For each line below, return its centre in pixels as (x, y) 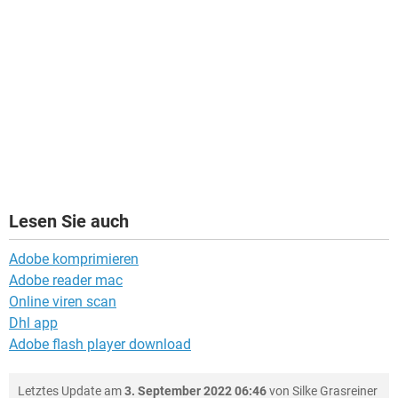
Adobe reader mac (66, 281)
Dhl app (33, 323)
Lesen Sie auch (69, 222)
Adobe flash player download (100, 345)
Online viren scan (63, 302)
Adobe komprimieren (74, 259)
